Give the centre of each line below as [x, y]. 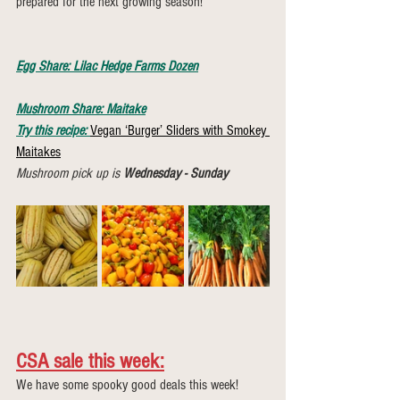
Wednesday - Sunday [175, 173]
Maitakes [38, 152]
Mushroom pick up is [70, 173]
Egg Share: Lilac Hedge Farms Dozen [107, 66]
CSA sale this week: [90, 361]
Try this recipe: [51, 130]
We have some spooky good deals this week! [129, 385]
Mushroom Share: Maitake [81, 109]
